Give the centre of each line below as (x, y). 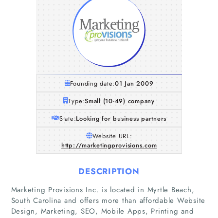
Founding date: (92, 83)
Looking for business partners (121, 118)
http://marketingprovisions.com (109, 145)
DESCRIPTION (109, 171)
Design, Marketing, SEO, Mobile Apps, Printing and (102, 211)
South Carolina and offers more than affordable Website (108, 200)
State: (68, 118)
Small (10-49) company (120, 101)
